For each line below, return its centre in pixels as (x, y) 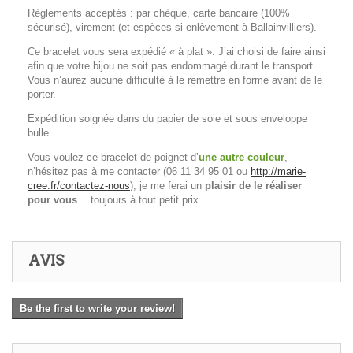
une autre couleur (242, 158)
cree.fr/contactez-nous (79, 186)
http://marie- (278, 172)
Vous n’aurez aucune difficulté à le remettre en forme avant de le (175, 80)
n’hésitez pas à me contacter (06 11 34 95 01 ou (139, 172)
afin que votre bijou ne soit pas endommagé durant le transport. (172, 66)
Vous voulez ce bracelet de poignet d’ (113, 158)
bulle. (40, 133)
